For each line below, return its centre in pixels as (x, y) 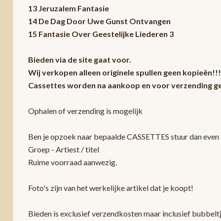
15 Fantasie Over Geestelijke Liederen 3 (101, 34)
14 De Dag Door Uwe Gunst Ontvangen (99, 21)
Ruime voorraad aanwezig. (72, 162)
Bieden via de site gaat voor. (79, 59)
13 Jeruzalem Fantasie (68, 8)
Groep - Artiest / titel (63, 149)
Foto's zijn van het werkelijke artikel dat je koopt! (110, 187)
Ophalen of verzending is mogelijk (85, 110)
